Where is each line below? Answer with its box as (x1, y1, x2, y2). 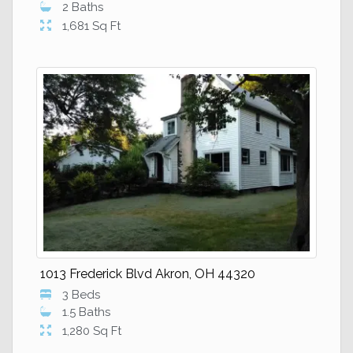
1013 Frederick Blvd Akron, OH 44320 (40, 266, 255, 281)
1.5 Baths (62, 305, 110, 319)
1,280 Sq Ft (62, 324, 121, 338)
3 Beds (62, 288, 100, 302)
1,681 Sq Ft (62, 19, 121, 33)
